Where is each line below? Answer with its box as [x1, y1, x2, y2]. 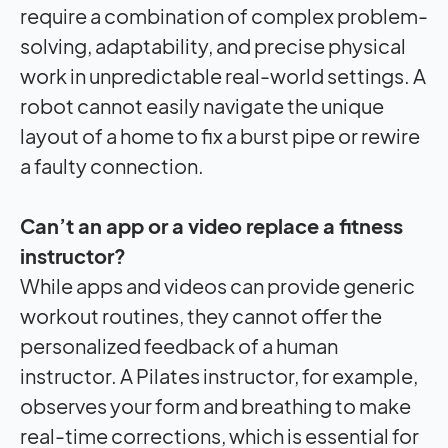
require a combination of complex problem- [20, 3, 428, 29]
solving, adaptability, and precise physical [20, 33, 406, 59]
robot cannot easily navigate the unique [20, 93, 384, 119]
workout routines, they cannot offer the [20, 303, 382, 329]
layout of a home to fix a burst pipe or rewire [20, 123, 420, 149]
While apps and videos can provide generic [20, 273, 415, 299]
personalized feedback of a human [20, 333, 338, 359]
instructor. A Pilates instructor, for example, [20, 363, 418, 389]
